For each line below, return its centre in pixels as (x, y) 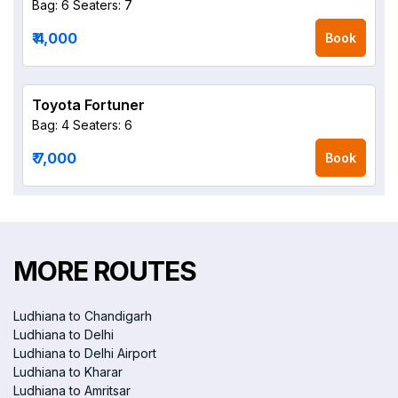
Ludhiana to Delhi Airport (85, 353)
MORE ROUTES (105, 271)
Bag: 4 (51, 125)
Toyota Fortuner (88, 105)
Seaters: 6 (103, 125)
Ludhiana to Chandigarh (83, 316)
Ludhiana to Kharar (68, 372)
